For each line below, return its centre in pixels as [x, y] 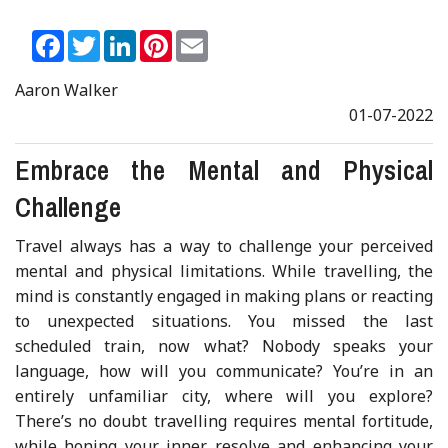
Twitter [129, 37]
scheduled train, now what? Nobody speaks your [224, 345]
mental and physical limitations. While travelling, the [224, 270]
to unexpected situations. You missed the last [224, 320]
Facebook [99, 37]
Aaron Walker [67, 89]
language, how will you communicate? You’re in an [224, 370]
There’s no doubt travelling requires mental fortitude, [224, 420]
